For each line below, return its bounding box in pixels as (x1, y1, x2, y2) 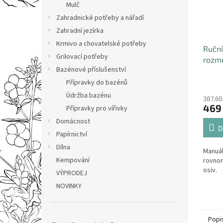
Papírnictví (56, 129, 87, 139)
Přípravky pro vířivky (66, 104, 127, 113)
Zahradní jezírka (56, 26, 104, 36)
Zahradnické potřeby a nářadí (56, 13, 144, 23)
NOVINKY (56, 181, 82, 191)
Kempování (56, 155, 90, 165)
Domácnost (56, 116, 90, 126)
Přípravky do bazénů (66, 78, 127, 88)
